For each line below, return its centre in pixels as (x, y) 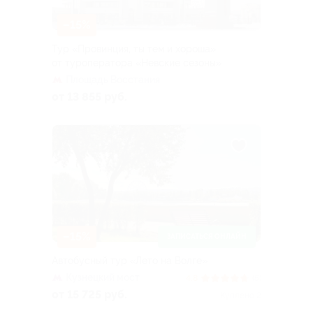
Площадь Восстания (113, 79)
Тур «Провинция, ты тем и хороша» (134, 49)
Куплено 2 (241, 296)
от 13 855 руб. (89, 96)
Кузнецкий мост (103, 278)
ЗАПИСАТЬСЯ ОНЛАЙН (207, 237)
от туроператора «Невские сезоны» (137, 63)
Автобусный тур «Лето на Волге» (130, 261)
